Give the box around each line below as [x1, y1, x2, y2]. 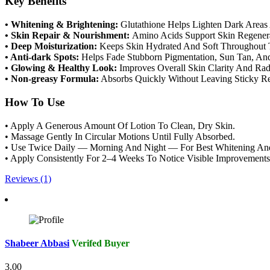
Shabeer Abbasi [5, 237, 69, 248]
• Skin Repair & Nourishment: [5, 30, 132, 41]
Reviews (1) [5, 173, 51, 184]
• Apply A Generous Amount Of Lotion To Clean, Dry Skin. [5, 120, 235, 131]
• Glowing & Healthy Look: [5, 63, 119, 74]
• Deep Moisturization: [5, 41, 97, 52]
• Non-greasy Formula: [5, 74, 99, 84]
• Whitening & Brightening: [5, 19, 121, 30]
